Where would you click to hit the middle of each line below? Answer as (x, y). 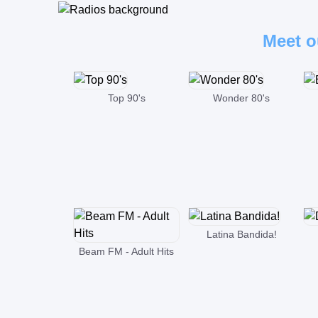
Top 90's (126, 98)
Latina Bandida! (241, 234)
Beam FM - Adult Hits (126, 251)
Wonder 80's (241, 98)
